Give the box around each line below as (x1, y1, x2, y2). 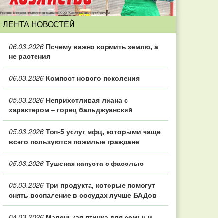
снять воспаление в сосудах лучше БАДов (9, 190, 157, 200)
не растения (9, 51, 50, 61)
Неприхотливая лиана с (44, 95, 128, 105)
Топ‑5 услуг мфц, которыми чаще (44, 127, 161, 136)
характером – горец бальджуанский (9, 105, 133, 114)
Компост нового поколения (44, 73, 140, 83)
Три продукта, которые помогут (44, 180, 155, 190)
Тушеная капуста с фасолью (44, 158, 144, 168)
